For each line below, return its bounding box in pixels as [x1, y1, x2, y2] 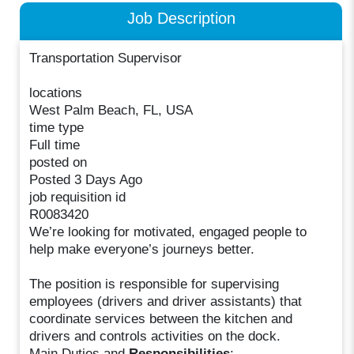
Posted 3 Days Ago [29, 171, 143, 187]
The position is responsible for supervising [29, 276, 280, 292]
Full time [29, 137, 81, 153]
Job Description [126, 9, 235, 28]
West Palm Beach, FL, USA [29, 102, 194, 118]
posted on [29, 154, 88, 170]
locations [29, 85, 83, 100]
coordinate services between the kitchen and [29, 311, 293, 326]
